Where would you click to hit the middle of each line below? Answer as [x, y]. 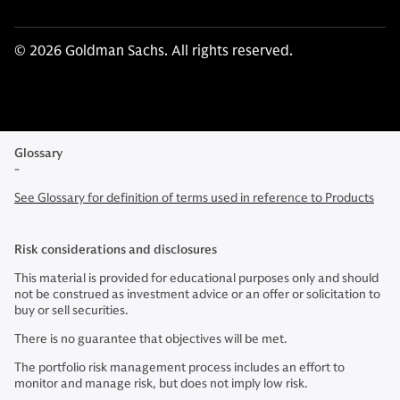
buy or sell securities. [71, 310]
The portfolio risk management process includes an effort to [179, 367]
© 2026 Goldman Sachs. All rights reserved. [154, 51]
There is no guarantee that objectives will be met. [151, 339]
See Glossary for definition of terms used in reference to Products [194, 198]
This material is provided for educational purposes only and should [196, 278]
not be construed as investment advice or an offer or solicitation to [197, 294]
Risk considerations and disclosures [116, 250]
